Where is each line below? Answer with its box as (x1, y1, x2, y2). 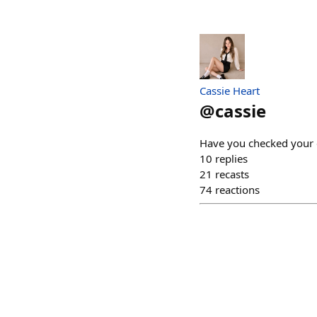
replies (215, 151, 248, 166)
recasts (215, 167, 249, 182)
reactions (215, 183, 260, 197)
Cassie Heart (200, 83, 260, 98)
